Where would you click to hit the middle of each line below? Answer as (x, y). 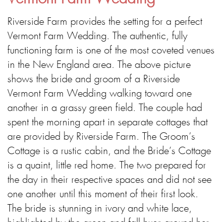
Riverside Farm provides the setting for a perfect (105, 22)
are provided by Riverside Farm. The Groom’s (101, 137)
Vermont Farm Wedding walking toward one (100, 94)
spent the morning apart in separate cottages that (108, 123)
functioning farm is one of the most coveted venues (111, 51)
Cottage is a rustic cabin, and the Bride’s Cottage (109, 151)
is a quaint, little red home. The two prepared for (107, 166)
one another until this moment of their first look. (103, 194)
